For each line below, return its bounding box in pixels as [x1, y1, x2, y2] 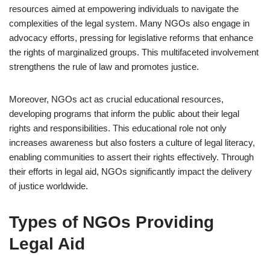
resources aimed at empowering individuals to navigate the [9, 4, 239, 14]
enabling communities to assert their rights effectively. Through [9, 152, 254, 162]
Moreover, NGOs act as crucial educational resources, [9, 94, 224, 104]
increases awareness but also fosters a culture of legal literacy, [9, 137, 255, 148]
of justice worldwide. [9, 181, 88, 191]
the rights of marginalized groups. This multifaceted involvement [9, 47, 259, 57]
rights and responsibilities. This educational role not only [9, 123, 227, 133]
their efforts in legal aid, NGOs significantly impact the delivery [9, 166, 252, 177]
